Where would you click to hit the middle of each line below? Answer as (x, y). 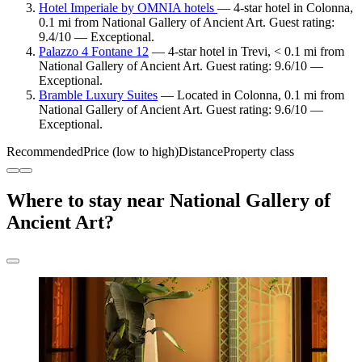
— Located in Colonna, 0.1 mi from (251, 95)
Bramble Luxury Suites (98, 95)
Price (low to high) (131, 151)
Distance (201, 151)
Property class (259, 151)
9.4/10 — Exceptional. (97, 36)
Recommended (45, 151)
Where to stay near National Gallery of (168, 200)
